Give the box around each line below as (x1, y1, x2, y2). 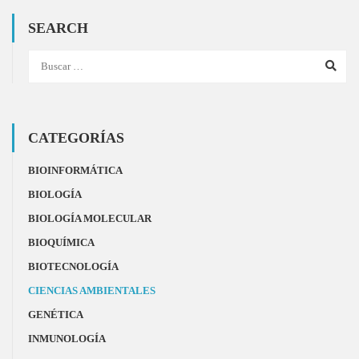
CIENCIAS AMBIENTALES (28, 284, 155, 296)
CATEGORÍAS (28, 130, 124, 146)
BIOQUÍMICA (28, 236, 95, 248)
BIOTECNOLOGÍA (28, 260, 119, 272)
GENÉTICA (28, 309, 83, 321)
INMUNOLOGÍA (28, 333, 106, 345)
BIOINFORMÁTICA (28, 164, 123, 176)
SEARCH (28, 20, 88, 36)
